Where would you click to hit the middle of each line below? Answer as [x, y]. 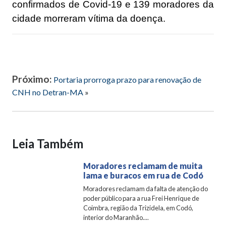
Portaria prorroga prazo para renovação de [127, 79]
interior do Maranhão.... [116, 217]
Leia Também [48, 143]
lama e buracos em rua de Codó [144, 175]
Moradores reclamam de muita [143, 165]
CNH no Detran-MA [48, 92]
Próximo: [32, 79]
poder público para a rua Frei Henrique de [142, 198]
